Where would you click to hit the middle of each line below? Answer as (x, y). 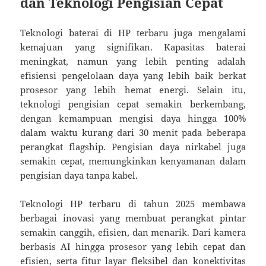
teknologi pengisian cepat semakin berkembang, (133, 104)
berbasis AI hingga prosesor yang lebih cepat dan (133, 247)
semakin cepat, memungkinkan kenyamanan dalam (133, 161)
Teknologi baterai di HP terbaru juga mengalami (133, 33)
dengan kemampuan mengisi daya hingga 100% (133, 118)
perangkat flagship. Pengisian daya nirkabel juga (133, 147)
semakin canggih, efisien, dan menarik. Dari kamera (133, 232)
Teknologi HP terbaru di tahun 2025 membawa (133, 204)
